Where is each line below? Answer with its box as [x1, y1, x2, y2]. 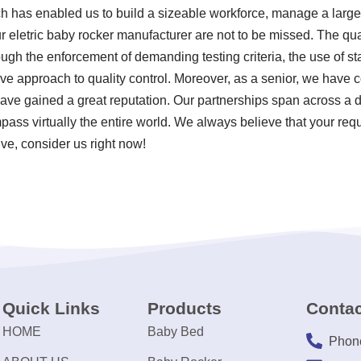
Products [147, 299, 222, 317]
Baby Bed [147, 325, 204, 338]
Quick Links [2, 299, 100, 317]
